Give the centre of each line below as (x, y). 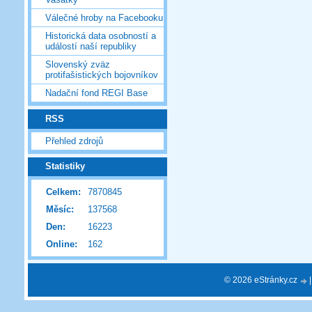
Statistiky (65, 166)
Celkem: (63, 192)
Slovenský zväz (78, 65)
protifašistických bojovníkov (102, 75)
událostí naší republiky (91, 47)
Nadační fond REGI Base (96, 93)
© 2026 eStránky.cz (262, 280)
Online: (62, 244)
